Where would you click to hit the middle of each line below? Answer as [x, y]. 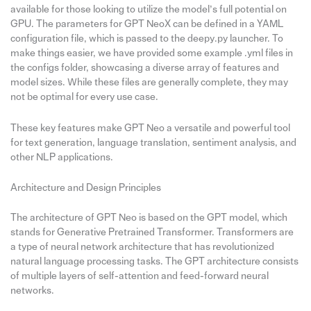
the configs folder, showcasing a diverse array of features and [144, 68]
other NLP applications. [61, 157]
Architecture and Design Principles [85, 187]
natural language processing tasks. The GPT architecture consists [154, 261]
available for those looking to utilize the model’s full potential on [148, 10]
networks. [32, 290]
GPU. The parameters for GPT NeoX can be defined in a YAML [147, 24]
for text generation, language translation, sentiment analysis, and [153, 142]
